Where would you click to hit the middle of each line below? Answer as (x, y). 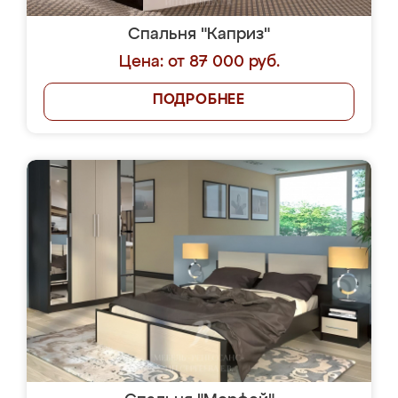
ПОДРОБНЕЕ (199, 100)
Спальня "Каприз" (199, 35)
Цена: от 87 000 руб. (199, 62)
